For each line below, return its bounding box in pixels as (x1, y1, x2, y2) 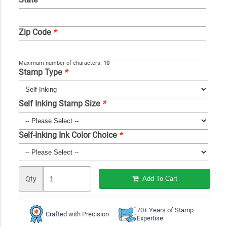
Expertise (136, 214, 163, 222)
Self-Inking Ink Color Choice (18, 130, 119, 140)
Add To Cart (140, 175, 177, 183)
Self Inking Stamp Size (18, 98, 102, 108)
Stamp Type (18, 67, 64, 77)
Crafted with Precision (45, 210, 109, 218)
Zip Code (18, 27, 53, 37)
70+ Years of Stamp (136, 206, 194, 214)
